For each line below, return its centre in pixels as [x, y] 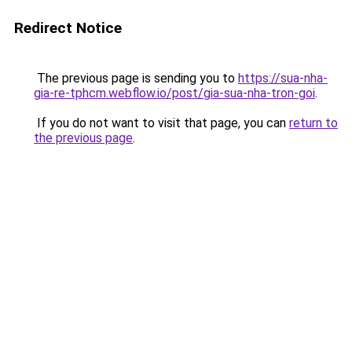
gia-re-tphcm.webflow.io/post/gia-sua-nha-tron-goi [174, 93]
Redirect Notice [68, 28]
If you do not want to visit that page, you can [161, 123]
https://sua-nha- [283, 78]
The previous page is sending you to [136, 78]
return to [313, 123]
